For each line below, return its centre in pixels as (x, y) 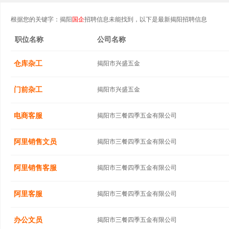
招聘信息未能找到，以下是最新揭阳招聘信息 (146, 19)
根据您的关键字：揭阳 (41, 19)
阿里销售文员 (35, 142)
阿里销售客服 (35, 168)
